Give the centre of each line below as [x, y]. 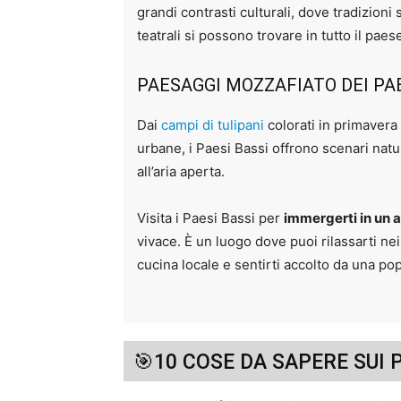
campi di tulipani [213, 125]
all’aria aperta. [181, 172]
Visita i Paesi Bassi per [210, 218]
